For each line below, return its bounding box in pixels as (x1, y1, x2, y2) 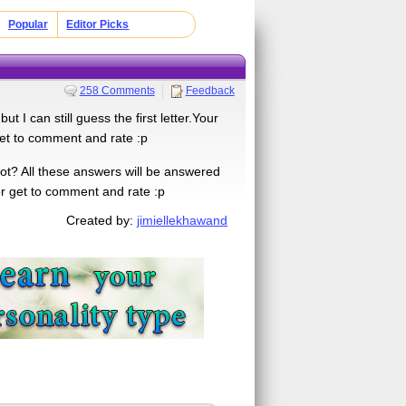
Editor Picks (66, 18, 130, 31)
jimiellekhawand (137, 212, 228, 227)
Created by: (66, 212, 138, 227)
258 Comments (79, 83, 155, 97)
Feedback (185, 83, 235, 97)
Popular (7, 18, 48, 31)
